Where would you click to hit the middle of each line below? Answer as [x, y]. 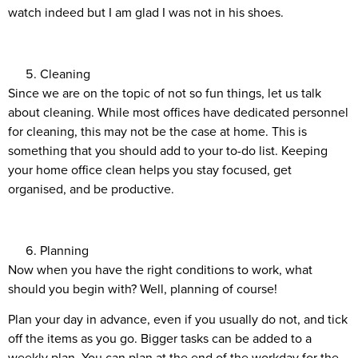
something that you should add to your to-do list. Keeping [168, 150]
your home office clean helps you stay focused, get [150, 169]
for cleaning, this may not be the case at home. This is [157, 131]
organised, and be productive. [91, 188]
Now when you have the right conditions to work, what [160, 269]
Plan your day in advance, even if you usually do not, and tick [178, 319]
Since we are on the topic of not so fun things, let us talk [165, 92]
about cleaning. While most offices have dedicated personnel [178, 111]
